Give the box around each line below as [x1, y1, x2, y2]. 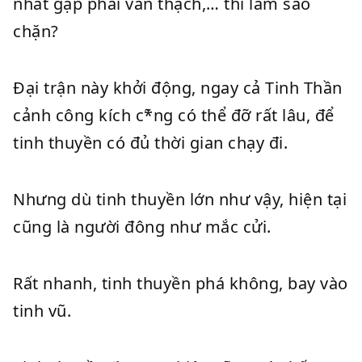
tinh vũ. [13, 300, 71, 322]
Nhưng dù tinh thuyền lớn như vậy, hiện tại [13, 188, 347, 210]
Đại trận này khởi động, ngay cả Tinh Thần [13, 77, 343, 99]
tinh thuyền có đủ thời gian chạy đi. [13, 132, 288, 154]
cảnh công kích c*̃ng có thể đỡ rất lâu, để [13, 104, 335, 126]
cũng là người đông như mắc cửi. [13, 216, 271, 238]
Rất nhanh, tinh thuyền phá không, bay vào [13, 272, 348, 294]
